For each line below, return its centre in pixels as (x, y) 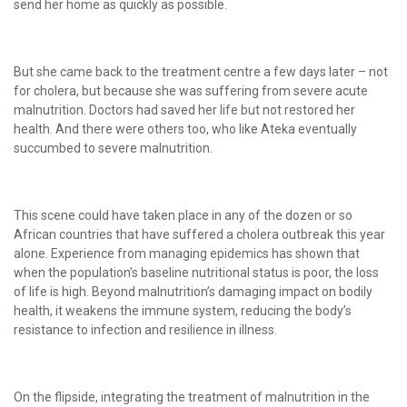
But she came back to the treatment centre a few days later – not (201, 71)
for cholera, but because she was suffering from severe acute (191, 90)
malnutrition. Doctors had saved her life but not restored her (184, 109)
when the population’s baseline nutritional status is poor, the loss (196, 272)
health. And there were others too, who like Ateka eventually (185, 129)
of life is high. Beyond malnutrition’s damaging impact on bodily (193, 291)
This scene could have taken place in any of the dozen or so (183, 215)
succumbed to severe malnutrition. (113, 148)
